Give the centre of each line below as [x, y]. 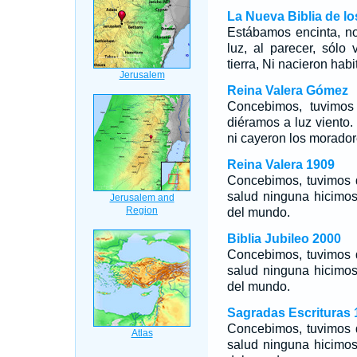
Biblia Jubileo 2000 [284, 239]
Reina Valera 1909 [280, 165]
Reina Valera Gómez [287, 90]
